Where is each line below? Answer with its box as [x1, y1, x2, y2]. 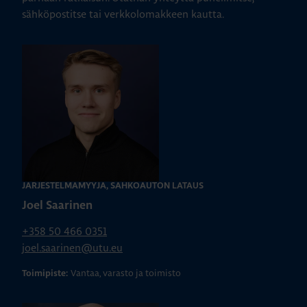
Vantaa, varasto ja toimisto [71, 267, 181, 279]
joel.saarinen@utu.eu [22, 241, 123, 255]
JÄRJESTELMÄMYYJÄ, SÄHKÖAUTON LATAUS [22, 182, 204, 191]
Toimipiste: [22, 269, 68, 279]
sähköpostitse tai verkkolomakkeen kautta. [22, 8, 224, 21]
